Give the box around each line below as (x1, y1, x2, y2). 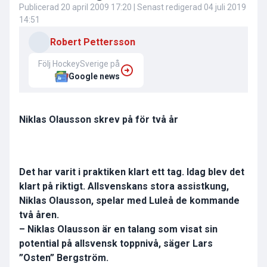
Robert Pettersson (50, 36, 135, 48)
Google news (69, 72, 120, 82)
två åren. (19, 209, 59, 221)
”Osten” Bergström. (19, 252, 108, 264)
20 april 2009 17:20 (61, 2, 132, 13)
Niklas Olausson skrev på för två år (19, 114, 178, 126)
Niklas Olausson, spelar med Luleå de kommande (19, 195, 240, 207)
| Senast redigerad (132, 2, 204, 13)
